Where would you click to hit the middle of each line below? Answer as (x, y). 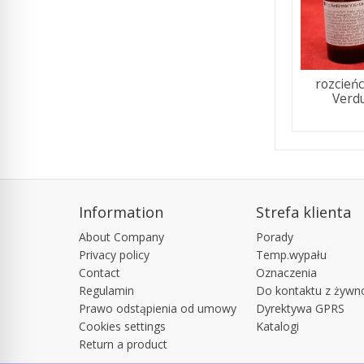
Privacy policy (114, 254)
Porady (274, 236)
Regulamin (106, 290)
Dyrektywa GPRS (300, 308)
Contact (100, 272)
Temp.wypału (291, 254)
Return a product (123, 344)
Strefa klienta (303, 212)
